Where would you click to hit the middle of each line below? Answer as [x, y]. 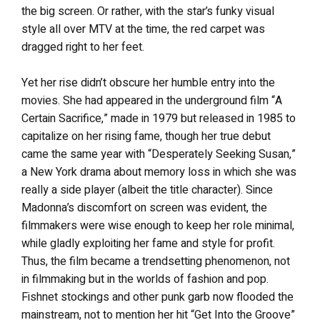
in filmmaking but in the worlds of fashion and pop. [145, 279]
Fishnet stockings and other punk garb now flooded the [157, 297]
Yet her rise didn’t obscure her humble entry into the [148, 83]
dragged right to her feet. [83, 47]
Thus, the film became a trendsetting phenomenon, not [156, 261]
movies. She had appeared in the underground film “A [152, 101]
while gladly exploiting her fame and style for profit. [148, 244]
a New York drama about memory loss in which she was [159, 172]
